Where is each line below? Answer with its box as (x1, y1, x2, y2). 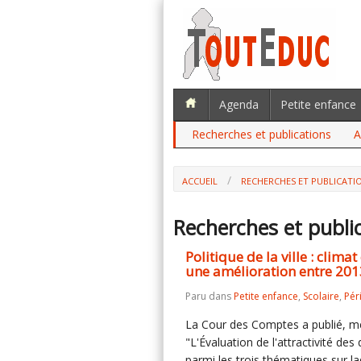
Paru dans (185, 289, 234, 303)
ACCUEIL (182, 175, 218, 187)
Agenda (219, 97, 259, 112)
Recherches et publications (192, 127, 331, 142)
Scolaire (303, 289, 339, 303)
